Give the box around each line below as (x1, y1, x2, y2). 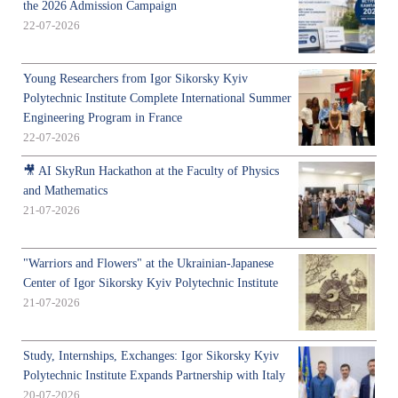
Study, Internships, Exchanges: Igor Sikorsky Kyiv (23, 349, 279, 363)
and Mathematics (23, 184, 107, 198)
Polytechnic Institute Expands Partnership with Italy (23, 369, 285, 383)
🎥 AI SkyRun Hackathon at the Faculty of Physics (23, 164, 279, 179)
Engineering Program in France (23, 111, 182, 125)
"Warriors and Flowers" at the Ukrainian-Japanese (23, 257, 274, 271)
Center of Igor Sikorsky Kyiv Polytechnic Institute (23, 276, 278, 291)
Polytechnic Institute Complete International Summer (23, 92, 291, 106)
